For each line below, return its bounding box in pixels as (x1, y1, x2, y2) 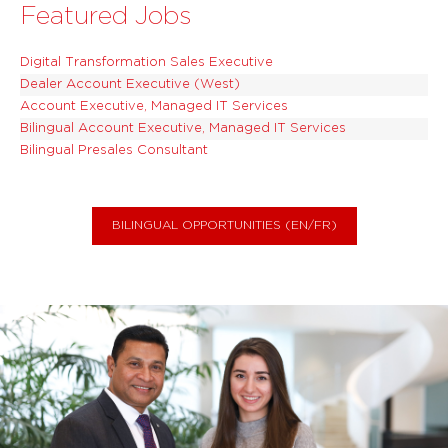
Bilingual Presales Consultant (20, 145, 208, 157)
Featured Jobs (20, 6, 192, 29)
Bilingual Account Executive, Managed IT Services (20, 123, 346, 135)
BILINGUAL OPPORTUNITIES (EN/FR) (111, 220, 337, 232)
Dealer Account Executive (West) (20, 79, 240, 91)
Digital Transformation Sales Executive (20, 57, 273, 69)
